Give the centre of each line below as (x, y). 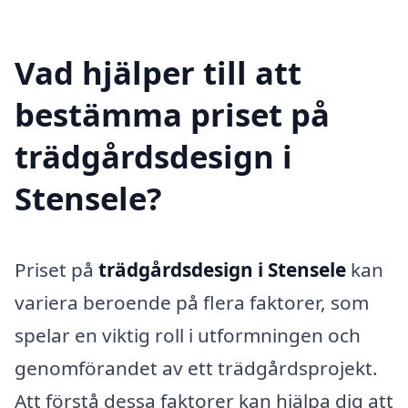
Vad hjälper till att (158, 73)
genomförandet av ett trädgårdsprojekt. (196, 368)
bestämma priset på (172, 115)
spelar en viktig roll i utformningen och (188, 336)
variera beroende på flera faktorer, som (192, 303)
